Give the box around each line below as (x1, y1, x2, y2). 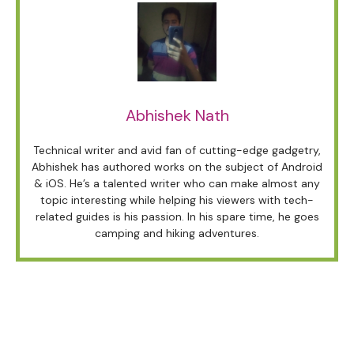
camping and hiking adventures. (95, 225, 259, 240)
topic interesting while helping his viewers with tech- (40, 192, 314, 207)
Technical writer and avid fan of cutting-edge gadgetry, (33, 142, 321, 157)
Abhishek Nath (125, 104, 229, 126)
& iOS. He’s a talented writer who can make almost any (34, 175, 320, 190)
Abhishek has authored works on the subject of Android (32, 159, 322, 174)
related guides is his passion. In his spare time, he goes (35, 209, 319, 224)
